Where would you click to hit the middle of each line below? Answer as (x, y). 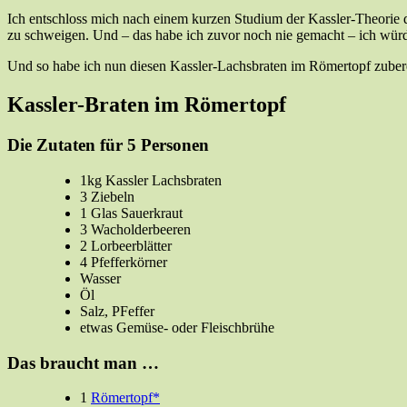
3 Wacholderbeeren (135, 229)
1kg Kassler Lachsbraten (151, 180)
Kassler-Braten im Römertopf (147, 105)
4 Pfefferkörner (124, 262)
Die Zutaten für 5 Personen (108, 145)
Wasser (100, 278)
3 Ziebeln (107, 196)
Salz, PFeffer (117, 311)
